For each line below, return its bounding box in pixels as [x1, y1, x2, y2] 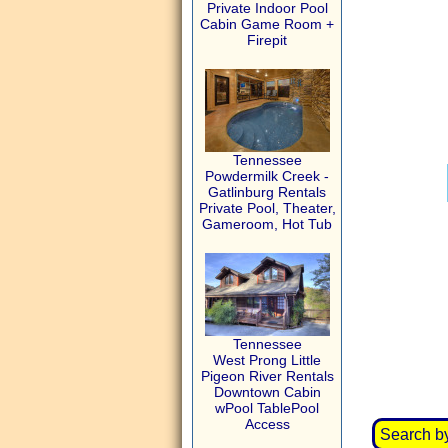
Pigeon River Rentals [200, 368, 334, 384]
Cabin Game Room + [200, 16, 334, 32]
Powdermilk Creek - [205, 168, 329, 184]
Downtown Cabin [213, 384, 321, 400]
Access [244, 416, 290, 432]
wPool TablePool [215, 400, 319, 416]
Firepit [247, 32, 287, 48]
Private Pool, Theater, [198, 200, 336, 216]
